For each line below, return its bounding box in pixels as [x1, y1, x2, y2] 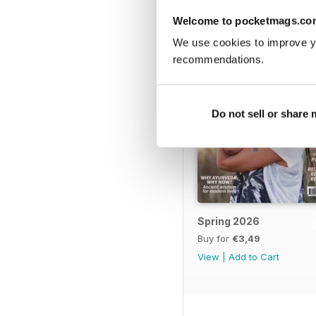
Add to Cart [229, 250, 279, 262]
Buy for [197, 232, 232, 244]
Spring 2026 [197, 214, 260, 227]
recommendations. [172, 53, 265, 66]
